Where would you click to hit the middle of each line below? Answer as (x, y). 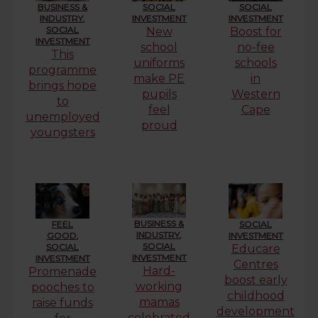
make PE (159, 78)
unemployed (62, 116)
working (159, 287)
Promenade (62, 271)
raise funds (62, 302)
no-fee (256, 47)
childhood (256, 295)
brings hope (62, 85)
